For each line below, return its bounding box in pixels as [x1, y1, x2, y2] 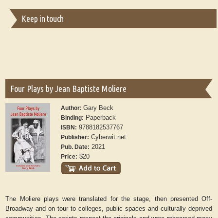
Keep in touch [21, 14, 64, 24]
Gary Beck [83, 104, 114, 112]
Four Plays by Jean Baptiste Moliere [10, 84, 127, 94]
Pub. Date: [61, 144, 90, 151]
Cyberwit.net [89, 133, 127, 141]
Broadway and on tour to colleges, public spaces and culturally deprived [5, 205, 213, 213]
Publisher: [61, 134, 90, 141]
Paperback [84, 114, 116, 122]
